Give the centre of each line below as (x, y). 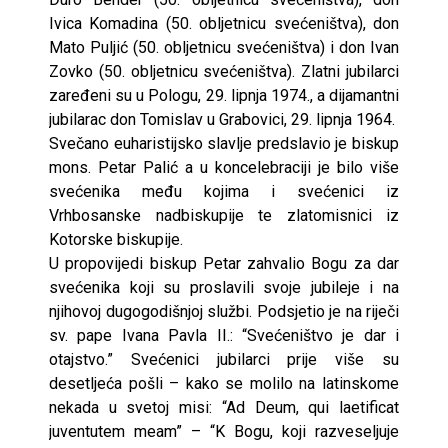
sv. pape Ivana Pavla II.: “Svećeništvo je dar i (224, 335)
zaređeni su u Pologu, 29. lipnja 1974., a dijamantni (224, 95)
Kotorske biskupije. (116, 239)
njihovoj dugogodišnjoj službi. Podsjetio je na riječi (224, 311)
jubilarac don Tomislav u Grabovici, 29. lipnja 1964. (222, 119)
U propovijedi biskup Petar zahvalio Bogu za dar (224, 263)
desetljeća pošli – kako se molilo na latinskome (224, 383)
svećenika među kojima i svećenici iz (224, 191)
